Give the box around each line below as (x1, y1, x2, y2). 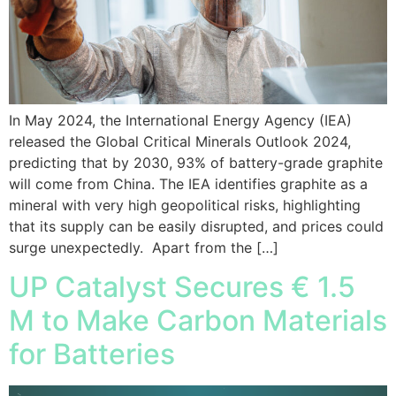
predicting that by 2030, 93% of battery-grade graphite (9, 153, 383, 171)
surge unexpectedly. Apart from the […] (9, 238, 278, 256)
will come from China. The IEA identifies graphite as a (9, 174, 368, 193)
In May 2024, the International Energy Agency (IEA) (9, 110, 352, 129)
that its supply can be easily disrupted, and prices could (9, 217, 384, 235)
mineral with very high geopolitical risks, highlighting (9, 195, 361, 214)
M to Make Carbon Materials (9, 302, 387, 338)
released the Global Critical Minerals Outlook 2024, (9, 132, 351, 150)
